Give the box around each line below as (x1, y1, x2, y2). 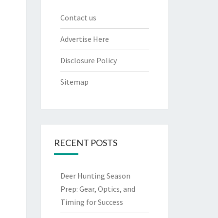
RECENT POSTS (54, 137, 117, 148)
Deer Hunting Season (60, 171, 130, 181)
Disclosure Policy (60, 55, 117, 65)
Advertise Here (60, 34, 109, 44)
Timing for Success (60, 197, 123, 207)
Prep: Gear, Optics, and (60, 184, 135, 194)
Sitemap (60, 77, 89, 87)
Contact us (60, 13, 96, 22)
